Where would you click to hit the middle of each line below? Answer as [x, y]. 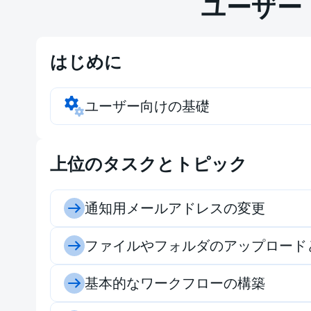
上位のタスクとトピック [149, 163]
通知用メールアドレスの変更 [175, 207]
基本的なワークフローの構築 [175, 282]
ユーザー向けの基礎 [147, 105]
